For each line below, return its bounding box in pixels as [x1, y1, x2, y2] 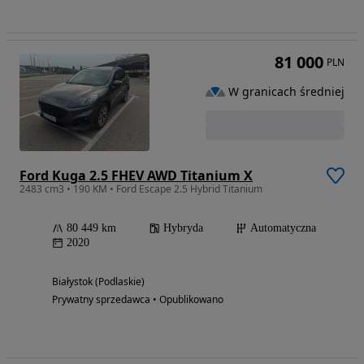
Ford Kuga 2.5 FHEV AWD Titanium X [19, 166, 253, 184]
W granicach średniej [228, 84, 344, 100]
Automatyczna [250, 221, 316, 234]
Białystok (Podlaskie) [52, 274, 145, 288]
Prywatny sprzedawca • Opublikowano [52, 292, 223, 306]
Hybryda [163, 221, 203, 234]
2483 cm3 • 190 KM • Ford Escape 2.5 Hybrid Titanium [19, 181, 262, 196]
